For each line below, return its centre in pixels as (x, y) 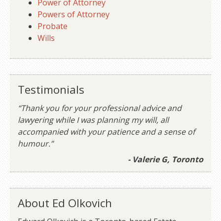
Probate (53, 26)
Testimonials (51, 90)
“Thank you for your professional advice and (100, 108)
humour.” (36, 144)
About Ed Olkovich (65, 203)
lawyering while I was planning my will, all (93, 120)
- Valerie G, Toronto (166, 160)
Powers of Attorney (74, 15)
